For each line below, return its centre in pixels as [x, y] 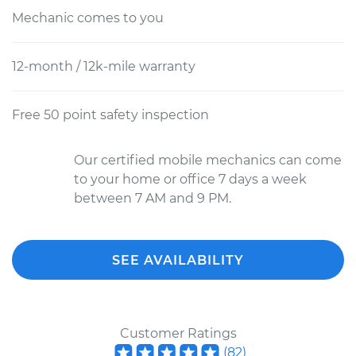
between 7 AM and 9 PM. [153, 198]
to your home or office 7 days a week [190, 179]
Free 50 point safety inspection [110, 115]
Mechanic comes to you [88, 18]
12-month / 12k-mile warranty [104, 66]
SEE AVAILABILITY [178, 260]
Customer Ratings [178, 333]
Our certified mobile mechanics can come [208, 160]
